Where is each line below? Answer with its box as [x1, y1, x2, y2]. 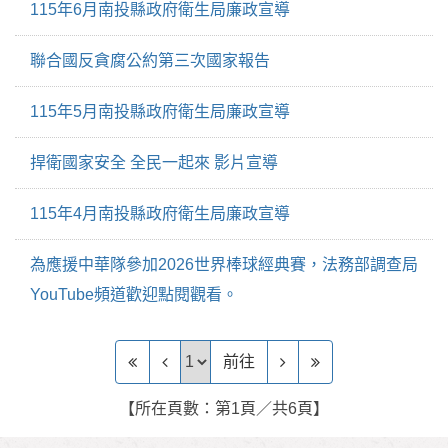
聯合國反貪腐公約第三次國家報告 [30, 52, 270, 69]
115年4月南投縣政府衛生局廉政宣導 [30, 205, 290, 222]
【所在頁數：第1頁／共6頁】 [119, 400, 329, 417]
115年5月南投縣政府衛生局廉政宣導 [30, 103, 290, 120]
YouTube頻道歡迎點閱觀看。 [30, 286, 238, 303]
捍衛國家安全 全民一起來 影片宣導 [30, 154, 278, 171]
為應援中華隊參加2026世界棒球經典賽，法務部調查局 [30, 256, 418, 273]
